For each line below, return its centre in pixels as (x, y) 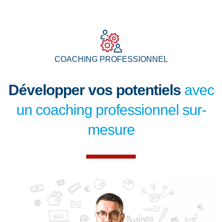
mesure (111, 130)
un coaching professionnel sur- (111, 110)
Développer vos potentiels (94, 90)
